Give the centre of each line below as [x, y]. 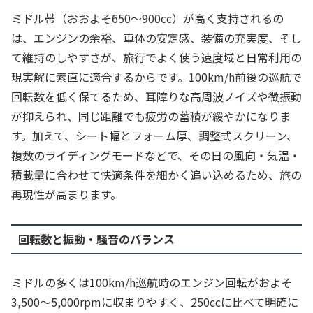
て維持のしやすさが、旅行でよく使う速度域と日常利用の [156, 58]
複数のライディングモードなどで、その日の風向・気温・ [156, 155]
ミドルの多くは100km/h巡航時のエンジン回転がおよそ [152, 282]
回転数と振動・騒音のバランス [96, 239]
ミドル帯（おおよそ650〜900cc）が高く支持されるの [147, 19]
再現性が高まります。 [66, 195]
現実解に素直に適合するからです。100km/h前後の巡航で [156, 77]
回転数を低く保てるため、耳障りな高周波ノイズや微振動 [156, 97]
